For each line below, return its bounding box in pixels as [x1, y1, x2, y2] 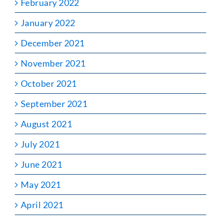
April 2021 [21, 199, 64, 210]
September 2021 [21, 98, 88, 109]
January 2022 [21, 17, 75, 28]
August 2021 [21, 118, 72, 129]
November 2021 [21, 57, 86, 69]
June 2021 [21, 158, 63, 170]
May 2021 [21, 179, 61, 190]
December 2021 [21, 37, 85, 48]
